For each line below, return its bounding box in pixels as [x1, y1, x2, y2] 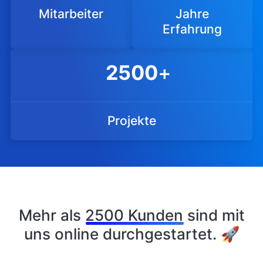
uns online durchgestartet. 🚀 [23, 225, 240, 244]
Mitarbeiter [38, 6, 103, 22]
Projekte [107, 113, 156, 129]
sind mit [183, 206, 245, 225]
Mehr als [18, 206, 85, 225]
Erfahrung [162, 22, 222, 37]
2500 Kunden [85, 206, 183, 225]
